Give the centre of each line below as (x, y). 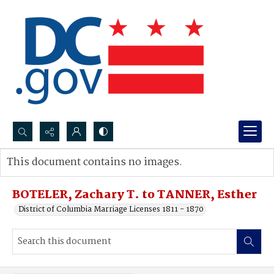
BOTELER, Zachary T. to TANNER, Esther (135, 195)
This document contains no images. (94, 162)
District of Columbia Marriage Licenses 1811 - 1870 (111, 209)
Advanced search (50, 175)
